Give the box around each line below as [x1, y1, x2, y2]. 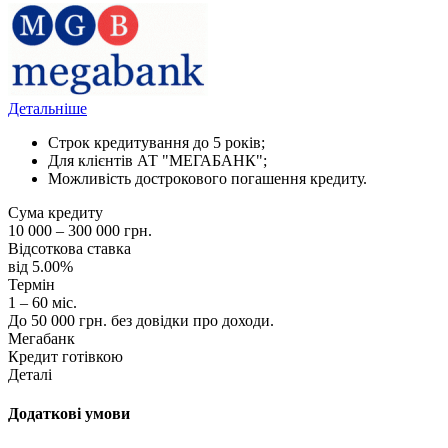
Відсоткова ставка [8, 240, 131, 258]
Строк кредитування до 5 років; [48, 134, 265, 152]
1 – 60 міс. [8, 294, 77, 312]
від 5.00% [8, 258, 73, 276]
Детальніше [8, 100, 87, 118]
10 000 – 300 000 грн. [8, 222, 152, 240]
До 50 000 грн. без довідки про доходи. [8, 312, 274, 330]
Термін [8, 276, 55, 294]
